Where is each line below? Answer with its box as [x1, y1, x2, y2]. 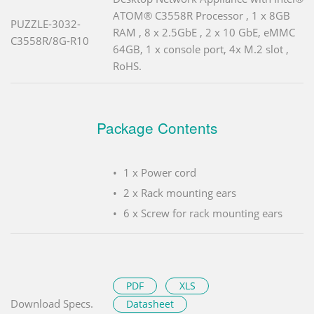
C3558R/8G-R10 [11, 34, 89, 48]
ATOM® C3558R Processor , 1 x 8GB [113, 8, 290, 23]
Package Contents [97, 117, 217, 139]
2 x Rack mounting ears [123, 186, 236, 200]
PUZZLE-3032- [11, 17, 81, 32]
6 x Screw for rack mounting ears [123, 206, 282, 221]
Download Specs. [11, 296, 93, 311]
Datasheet [126, 297, 175, 311]
